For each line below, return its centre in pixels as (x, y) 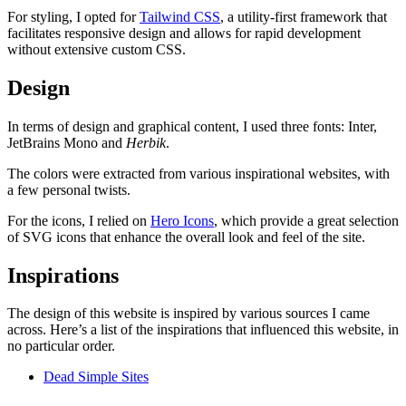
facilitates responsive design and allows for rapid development (184, 33)
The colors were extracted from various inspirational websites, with (198, 173)
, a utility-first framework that (304, 16)
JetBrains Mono (53, 142)
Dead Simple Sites (96, 377)
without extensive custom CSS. (97, 49)
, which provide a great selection (306, 220)
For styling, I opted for (72, 16)
